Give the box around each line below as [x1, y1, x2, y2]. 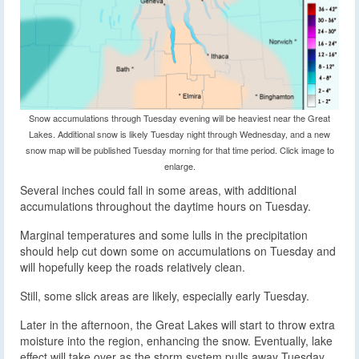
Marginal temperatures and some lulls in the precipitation [20, 227, 308, 243]
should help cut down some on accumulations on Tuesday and [20, 243, 336, 259]
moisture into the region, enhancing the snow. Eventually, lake [20, 333, 333, 349]
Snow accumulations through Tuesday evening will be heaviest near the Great [29, 111, 330, 124]
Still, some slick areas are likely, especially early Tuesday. [20, 288, 309, 304]
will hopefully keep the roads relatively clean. [20, 259, 245, 275]
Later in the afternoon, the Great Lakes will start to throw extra [20, 317, 335, 333]
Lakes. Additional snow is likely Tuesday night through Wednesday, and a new [29, 127, 330, 140]
